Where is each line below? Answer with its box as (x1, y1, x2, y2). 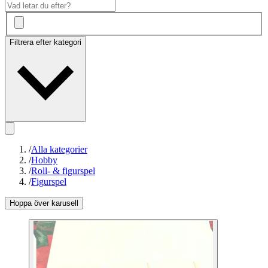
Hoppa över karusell (10, 199, 78, 208)
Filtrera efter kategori (10, 38, 81, 47)
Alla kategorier (31, 144, 87, 155)
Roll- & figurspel (31, 166, 95, 176)
